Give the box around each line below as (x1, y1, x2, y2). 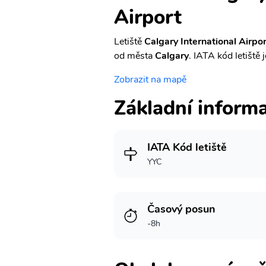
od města (114, 49, 155, 62)
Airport (114, 4, 182, 31)
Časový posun (147, 202, 216, 216)
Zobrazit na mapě (114, 73, 186, 86)
